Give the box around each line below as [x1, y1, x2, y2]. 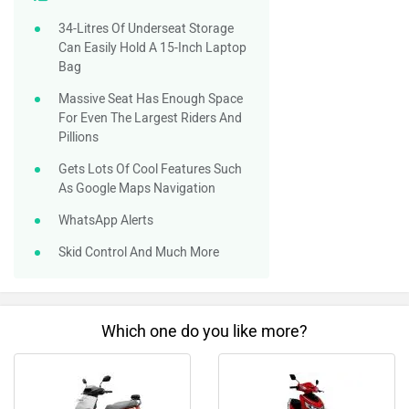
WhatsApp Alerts [58, 212, 153, 228]
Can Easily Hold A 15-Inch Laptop [58, 39, 246, 56]
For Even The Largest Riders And [58, 110, 242, 126]
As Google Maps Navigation [58, 180, 215, 196]
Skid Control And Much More [58, 244, 219, 260]
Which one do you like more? [101, 320, 308, 341]
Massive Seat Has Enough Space [58, 90, 243, 107]
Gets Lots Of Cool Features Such [58, 161, 242, 177]
